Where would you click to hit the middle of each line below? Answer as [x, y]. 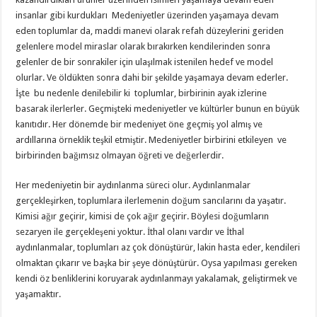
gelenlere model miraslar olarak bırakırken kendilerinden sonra [143, 46]
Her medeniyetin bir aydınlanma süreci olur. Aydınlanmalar [133, 185]
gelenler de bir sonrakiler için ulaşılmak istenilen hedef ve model [145, 62]
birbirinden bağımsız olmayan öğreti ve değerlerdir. [120, 155]
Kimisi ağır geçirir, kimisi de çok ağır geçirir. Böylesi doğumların [143, 216]
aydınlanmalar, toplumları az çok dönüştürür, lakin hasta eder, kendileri [158, 247]
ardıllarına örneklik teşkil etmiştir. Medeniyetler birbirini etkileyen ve [151, 139]
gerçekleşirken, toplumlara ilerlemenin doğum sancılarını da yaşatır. [151, 200]
